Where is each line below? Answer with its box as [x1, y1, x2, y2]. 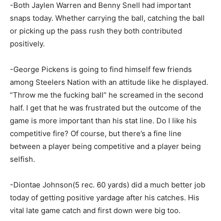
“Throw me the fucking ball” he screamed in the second [10, 90, 203, 100]
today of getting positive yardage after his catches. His [10, 193, 199, 203]
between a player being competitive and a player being [10, 142, 201, 151]
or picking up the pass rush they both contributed [10, 26, 182, 36]
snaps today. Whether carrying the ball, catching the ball [10, 13, 205, 23]
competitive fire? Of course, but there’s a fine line [10, 129, 182, 139]
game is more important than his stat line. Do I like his [10, 116, 197, 126]
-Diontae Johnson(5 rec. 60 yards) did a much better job [10, 180, 205, 190]
